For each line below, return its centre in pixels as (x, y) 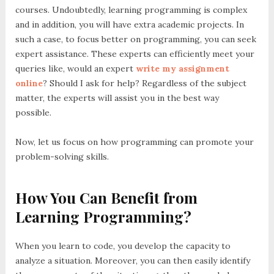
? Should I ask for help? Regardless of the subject (144, 83)
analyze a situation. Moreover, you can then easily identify (132, 260)
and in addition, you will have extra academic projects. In (129, 25)
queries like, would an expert (75, 69)
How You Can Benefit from (106, 198)
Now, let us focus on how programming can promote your (134, 142)
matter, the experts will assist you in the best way (117, 98)
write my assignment (182, 69)
